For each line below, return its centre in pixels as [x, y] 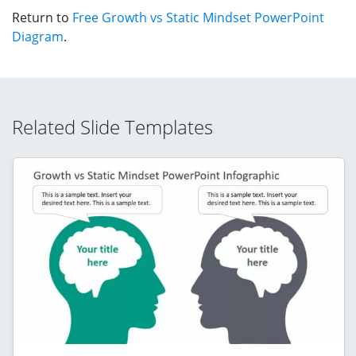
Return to [42, 17]
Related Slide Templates [112, 126]
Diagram [38, 36]
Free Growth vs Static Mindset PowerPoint [198, 17]
